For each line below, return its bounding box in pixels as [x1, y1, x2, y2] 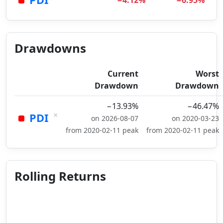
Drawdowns [14, 40, 86, 56]
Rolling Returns [14, 168, 106, 184]
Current [108, 68, 138, 79]
